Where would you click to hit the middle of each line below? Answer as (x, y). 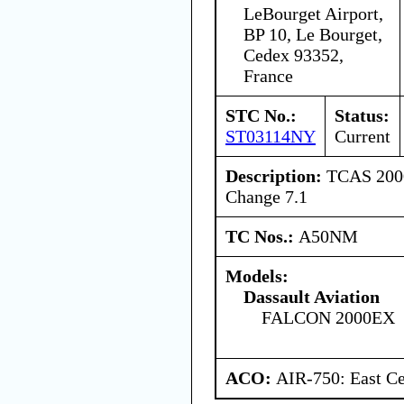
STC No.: (261, 115)
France (268, 75)
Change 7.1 (266, 196)
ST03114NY (271, 136)
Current (363, 136)
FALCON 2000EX (328, 317)
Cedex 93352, (294, 55)
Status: (362, 115)
